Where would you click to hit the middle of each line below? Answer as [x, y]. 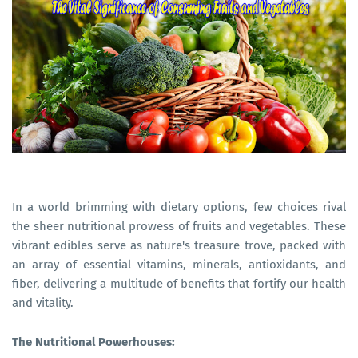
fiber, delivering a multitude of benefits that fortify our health [179, 284]
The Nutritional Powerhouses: [93, 342]
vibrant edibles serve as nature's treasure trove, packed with [179, 245]
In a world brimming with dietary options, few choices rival [179, 207]
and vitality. [43, 303]
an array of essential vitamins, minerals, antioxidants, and [179, 265]
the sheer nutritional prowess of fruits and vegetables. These [179, 226]
